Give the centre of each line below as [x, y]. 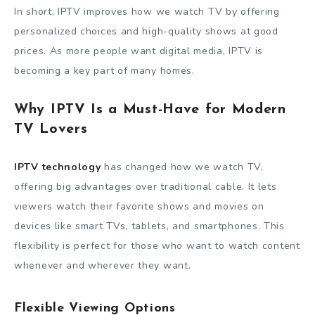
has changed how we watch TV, [182, 167]
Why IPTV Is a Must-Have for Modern [150, 110]
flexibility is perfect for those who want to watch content [157, 245]
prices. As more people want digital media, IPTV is [139, 51]
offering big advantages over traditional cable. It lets [146, 186]
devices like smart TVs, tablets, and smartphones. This [149, 226]
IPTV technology [58, 167]
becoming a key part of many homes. [104, 71]
